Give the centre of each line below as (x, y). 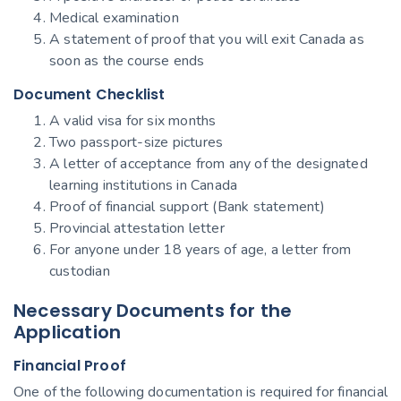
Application (68, 332)
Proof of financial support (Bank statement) (188, 206)
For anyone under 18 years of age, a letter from (200, 249)
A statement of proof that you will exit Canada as (207, 39)
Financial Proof (70, 365)
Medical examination (114, 17)
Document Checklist (90, 94)
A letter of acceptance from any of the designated (209, 163)
